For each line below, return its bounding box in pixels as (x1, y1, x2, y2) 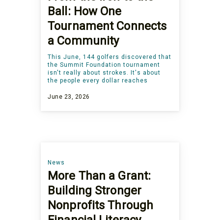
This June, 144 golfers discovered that (48, 54, 172, 61)
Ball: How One (48, 4, 122, 19)
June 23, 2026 (48, 93, 90, 101)
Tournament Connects (48, 19, 167, 33)
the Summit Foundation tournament (48, 61, 161, 69)
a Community (48, 34, 119, 48)
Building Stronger (48, 184, 142, 198)
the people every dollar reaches (48, 77, 148, 84)
